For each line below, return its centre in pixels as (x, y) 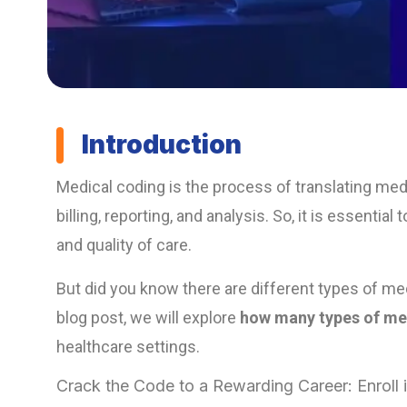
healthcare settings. (128, 347)
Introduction (162, 145)
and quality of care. (124, 245)
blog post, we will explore (148, 318)
